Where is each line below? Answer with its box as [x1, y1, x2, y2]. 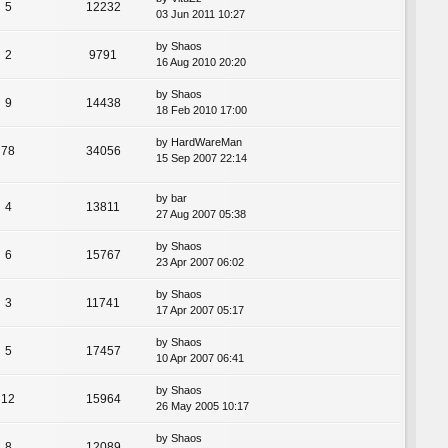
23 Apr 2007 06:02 [156, 256, 244, 269]
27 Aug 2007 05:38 [156, 208, 246, 221]
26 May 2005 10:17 [156, 400, 249, 413]
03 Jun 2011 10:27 [156, 8, 245, 21]
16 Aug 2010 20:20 [156, 56, 246, 69]
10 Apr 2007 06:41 [156, 352, 244, 365]
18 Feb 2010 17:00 [156, 104, 247, 117]
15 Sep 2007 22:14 [156, 152, 247, 165]
